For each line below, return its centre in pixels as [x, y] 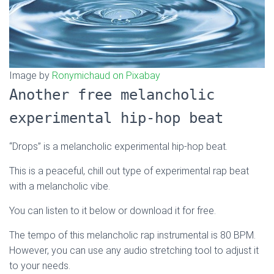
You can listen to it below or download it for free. [113, 211]
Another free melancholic [112, 95]
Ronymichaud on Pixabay [106, 76]
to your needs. [40, 266]
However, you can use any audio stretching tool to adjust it [134, 251]
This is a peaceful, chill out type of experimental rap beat [129, 171]
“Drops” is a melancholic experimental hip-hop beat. [118, 147]
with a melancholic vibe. [60, 187]
